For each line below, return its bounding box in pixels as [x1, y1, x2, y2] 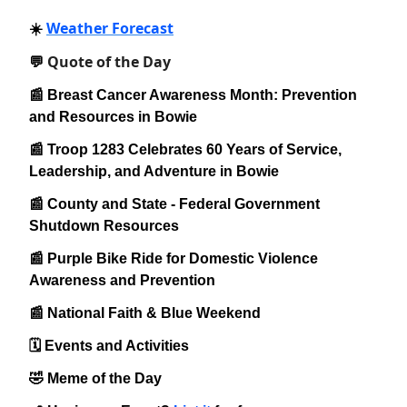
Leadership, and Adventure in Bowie [29, 164, 279, 180]
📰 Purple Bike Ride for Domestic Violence [29, 251, 318, 267]
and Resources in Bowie [29, 109, 197, 125]
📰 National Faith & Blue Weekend [29, 305, 261, 322]
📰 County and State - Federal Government [29, 196, 320, 213]
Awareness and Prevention [29, 273, 215, 289]
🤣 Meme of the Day [29, 371, 162, 387]
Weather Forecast [46, 18, 174, 39]
